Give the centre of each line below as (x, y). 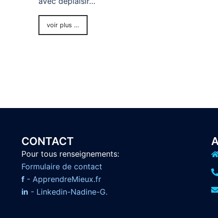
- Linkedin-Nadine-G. (68, 192)
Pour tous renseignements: (70, 154)
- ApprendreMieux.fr (63, 179)
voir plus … (63, 25)
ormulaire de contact (64, 167)
